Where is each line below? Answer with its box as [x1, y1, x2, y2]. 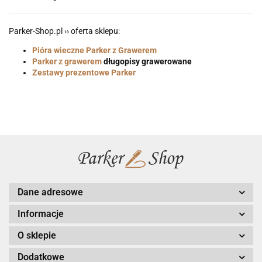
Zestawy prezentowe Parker [32, 68, 136, 78]
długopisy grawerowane [102, 57, 192, 67]
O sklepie [18, 230, 56, 242]
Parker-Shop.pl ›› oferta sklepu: [9, 26, 120, 36]
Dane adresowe [18, 187, 83, 198]
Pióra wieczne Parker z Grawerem [32, 46, 157, 56]
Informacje [18, 208, 64, 220]
